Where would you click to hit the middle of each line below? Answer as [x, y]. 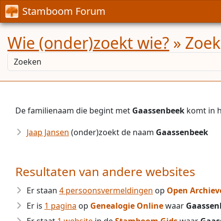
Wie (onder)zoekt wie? [88, 43]
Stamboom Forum [64, 11]
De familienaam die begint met [74, 110]
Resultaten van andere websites [105, 171]
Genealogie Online [127, 206]
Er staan [43, 190]
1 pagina [60, 206]
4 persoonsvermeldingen [106, 190]
